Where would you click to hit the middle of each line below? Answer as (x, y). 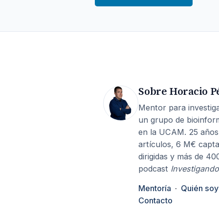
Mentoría (155, 188)
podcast (155, 168)
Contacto (156, 201)
